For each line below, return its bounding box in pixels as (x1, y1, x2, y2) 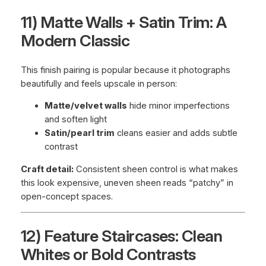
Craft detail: (20, 163, 74, 175)
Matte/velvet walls (44, 100, 127, 112)
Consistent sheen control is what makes (73, 163, 238, 175)
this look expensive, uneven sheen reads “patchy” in (20, 177, 233, 188)
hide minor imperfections (126, 100, 230, 112)
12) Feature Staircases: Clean (20, 226, 223, 246)
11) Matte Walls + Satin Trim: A (20, 12, 227, 33)
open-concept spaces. (20, 191, 113, 202)
